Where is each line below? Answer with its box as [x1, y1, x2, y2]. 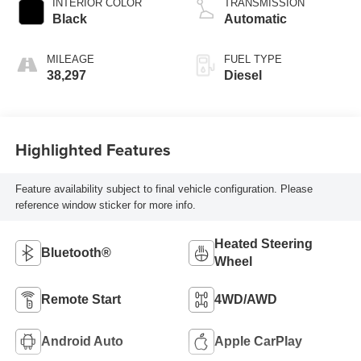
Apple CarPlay [214, 334, 302, 349]
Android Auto [40, 334, 123, 349]
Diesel [224, 68, 262, 83]
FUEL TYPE [224, 53, 282, 66]
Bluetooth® [40, 246, 111, 260]
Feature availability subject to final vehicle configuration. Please [15, 182, 313, 195]
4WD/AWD [214, 293, 277, 307]
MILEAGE [46, 53, 94, 66]
